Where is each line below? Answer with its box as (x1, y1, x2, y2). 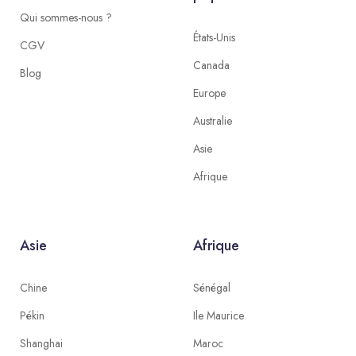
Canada (192, 57, 230, 73)
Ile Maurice (192, 308, 244, 323)
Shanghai (20, 335, 64, 351)
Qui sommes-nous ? (20, 10, 113, 25)
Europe (192, 85, 226, 101)
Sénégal (192, 280, 230, 296)
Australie (192, 113, 232, 129)
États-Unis (192, 29, 235, 45)
